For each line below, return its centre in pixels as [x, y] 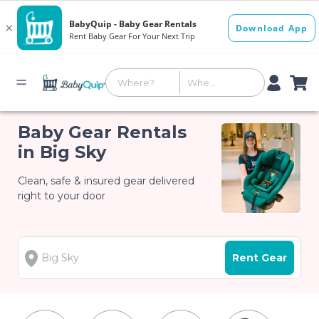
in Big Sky [62, 152]
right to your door [62, 196]
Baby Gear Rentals [103, 132]
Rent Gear [259, 258]
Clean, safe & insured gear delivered [106, 181]
